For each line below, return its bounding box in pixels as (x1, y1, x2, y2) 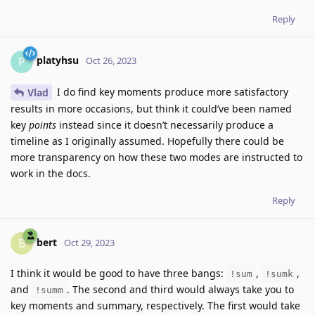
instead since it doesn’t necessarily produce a (56, 118, 274, 132)
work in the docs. (11, 167, 91, 181)
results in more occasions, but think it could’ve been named (11, 102, 292, 116)
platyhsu (37, 53, 79, 67)
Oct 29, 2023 (64, 236, 115, 250)
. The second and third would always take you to (67, 283, 294, 297)
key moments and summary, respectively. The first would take (11, 299, 300, 313)
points (29, 118, 56, 132)
